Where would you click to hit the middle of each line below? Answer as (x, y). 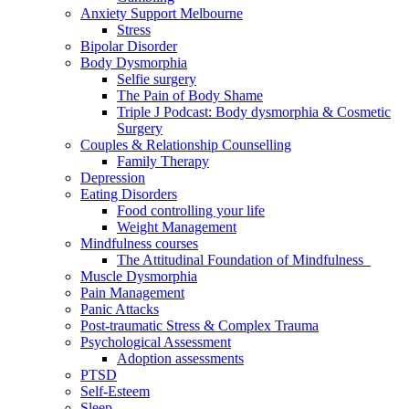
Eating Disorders (129, 194)
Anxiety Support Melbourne (162, 14)
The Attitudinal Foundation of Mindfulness (244, 260)
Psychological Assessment (156, 342)
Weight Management (177, 227)
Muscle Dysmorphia (139, 277)
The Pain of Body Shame (190, 96)
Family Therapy (163, 162)
